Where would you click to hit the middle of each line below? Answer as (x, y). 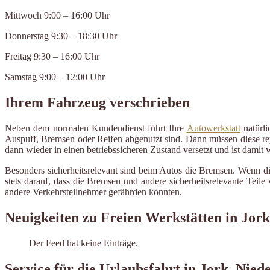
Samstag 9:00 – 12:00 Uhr (55, 77)
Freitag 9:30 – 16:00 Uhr (52, 57)
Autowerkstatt (213, 128)
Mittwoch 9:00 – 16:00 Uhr (57, 16)
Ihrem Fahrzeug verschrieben (97, 103)
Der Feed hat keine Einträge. (83, 243)
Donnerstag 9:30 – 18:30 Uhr (61, 36)
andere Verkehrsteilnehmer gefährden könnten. (93, 192)
